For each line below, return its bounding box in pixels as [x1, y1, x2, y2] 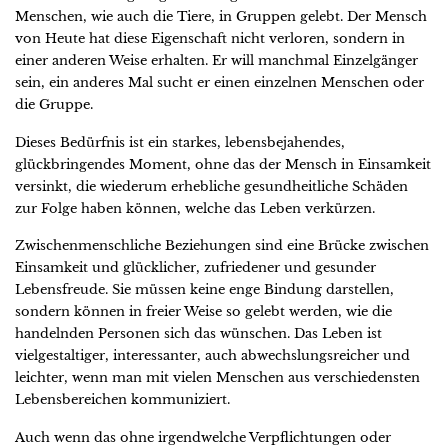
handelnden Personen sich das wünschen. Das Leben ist [15, 325, 382, 343]
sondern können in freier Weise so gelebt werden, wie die [15, 303, 392, 321]
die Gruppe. [15, 95, 93, 113]
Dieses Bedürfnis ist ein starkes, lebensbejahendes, [15, 133, 345, 151]
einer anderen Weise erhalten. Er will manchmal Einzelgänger [15, 51, 418, 69]
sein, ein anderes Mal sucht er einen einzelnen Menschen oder [15, 73, 424, 91]
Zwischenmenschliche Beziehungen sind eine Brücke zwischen [15, 237, 429, 255]
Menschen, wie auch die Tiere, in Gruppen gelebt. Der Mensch [15, 7, 427, 25]
